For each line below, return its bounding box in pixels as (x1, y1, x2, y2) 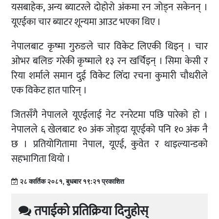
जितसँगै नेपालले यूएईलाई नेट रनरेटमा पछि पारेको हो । (11, 107, 208, 124)
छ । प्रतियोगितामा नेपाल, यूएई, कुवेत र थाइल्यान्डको (11, 136, 208, 153)
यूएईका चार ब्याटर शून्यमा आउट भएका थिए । (11, 14, 161, 31)
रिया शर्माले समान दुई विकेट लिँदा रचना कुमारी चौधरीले (11, 67, 208, 85)
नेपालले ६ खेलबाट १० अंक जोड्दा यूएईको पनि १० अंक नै (11, 121, 208, 138)
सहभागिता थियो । (11, 151, 70, 168)
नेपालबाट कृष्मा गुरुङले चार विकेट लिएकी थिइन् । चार (11, 38, 208, 55)
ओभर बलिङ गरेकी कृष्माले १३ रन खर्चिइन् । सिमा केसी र (11, 53, 208, 70)
